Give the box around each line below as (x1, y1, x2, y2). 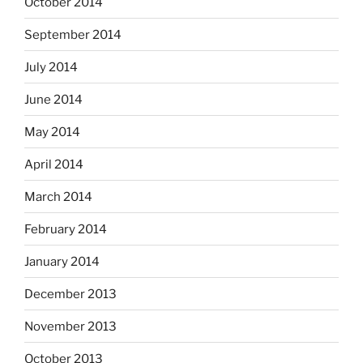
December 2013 (24, 286, 117, 301)
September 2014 (24, 27, 122, 42)
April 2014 (24, 156, 83, 172)
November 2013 (24, 318, 117, 334)
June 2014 (24, 92, 83, 107)
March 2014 (24, 189, 92, 204)
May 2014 (24, 124, 80, 139)
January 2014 (24, 254, 100, 269)
